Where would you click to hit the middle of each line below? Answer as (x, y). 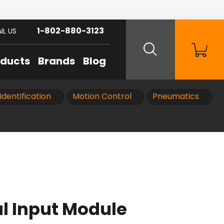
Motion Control (102, 97)
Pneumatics (176, 97)
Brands (56, 62)
